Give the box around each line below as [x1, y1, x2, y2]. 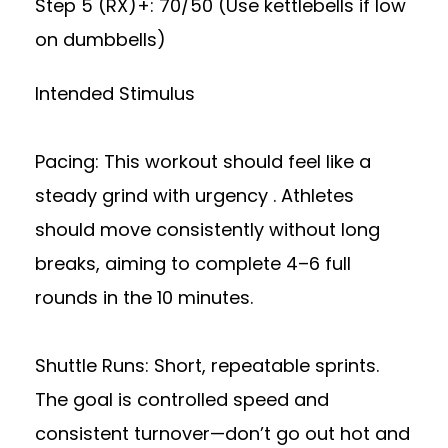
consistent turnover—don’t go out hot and [35, 420, 410, 446]
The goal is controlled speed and [35, 386, 329, 412]
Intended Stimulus [35, 80, 195, 106]
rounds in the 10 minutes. [35, 284, 253, 310]
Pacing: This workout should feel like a [35, 148, 371, 174]
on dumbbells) [35, 26, 166, 52]
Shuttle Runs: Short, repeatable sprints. [35, 352, 379, 378]
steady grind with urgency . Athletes [35, 182, 354, 208]
